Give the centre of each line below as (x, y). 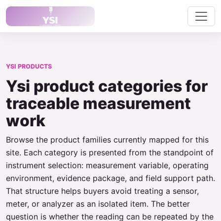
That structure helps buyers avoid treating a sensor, (102, 191)
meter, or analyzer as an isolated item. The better (98, 204)
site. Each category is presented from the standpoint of (110, 152)
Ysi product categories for (107, 86)
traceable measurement (98, 103)
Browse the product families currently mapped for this (107, 140)
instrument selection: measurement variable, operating (107, 165)
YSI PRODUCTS (29, 66)
